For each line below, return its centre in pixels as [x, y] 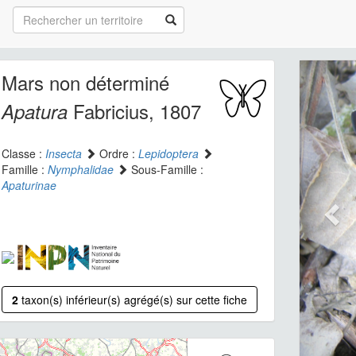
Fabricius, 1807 [134, 111]
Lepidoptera [168, 153]
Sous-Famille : [165, 169]
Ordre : [117, 153]
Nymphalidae [80, 169]
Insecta [63, 153]
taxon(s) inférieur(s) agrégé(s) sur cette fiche [134, 299]
